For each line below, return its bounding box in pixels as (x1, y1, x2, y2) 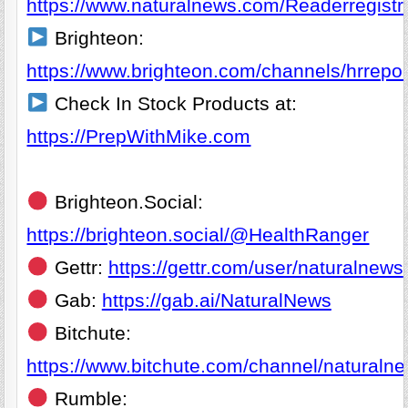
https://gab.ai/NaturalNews (101, 290, 331, 312)
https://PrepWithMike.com (26, 126, 251, 148)
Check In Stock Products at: (48, 93, 297, 116)
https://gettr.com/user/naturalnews (107, 257, 403, 280)
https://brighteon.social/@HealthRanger (26, 224, 370, 247)
